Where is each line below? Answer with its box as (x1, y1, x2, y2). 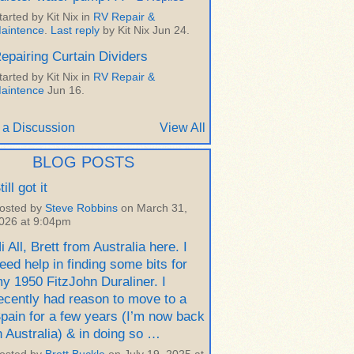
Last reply (51, 24, 100, 36)
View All (160, 121, 205, 135)
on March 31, (118, 202, 187, 215)
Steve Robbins (45, 202, 118, 215)
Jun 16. (44, 84, 85, 96)
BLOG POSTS (32, 153, 134, 171)
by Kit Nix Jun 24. (100, 24, 190, 36)
